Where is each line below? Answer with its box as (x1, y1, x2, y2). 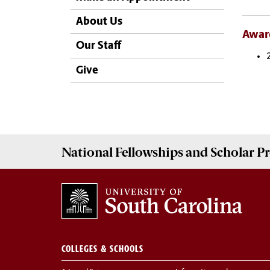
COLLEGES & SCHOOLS (61, 243, 143, 255)
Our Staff (76, 40, 121, 52)
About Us (76, 16, 122, 28)
